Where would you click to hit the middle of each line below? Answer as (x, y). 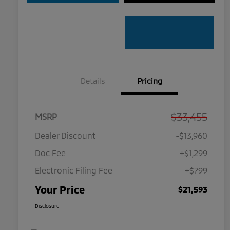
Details (93, 81)
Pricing (149, 81)
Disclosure (47, 206)
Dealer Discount (65, 136)
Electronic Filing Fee (74, 170)
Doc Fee (50, 153)
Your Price (60, 190)
